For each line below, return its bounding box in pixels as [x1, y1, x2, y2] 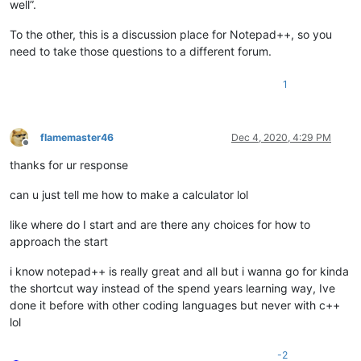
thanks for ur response [10, 157, 128, 172]
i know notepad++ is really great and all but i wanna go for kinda [10, 263, 349, 278]
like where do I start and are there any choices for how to [10, 217, 310, 231]
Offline [25, 143, 55, 156]
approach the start [10, 234, 108, 248]
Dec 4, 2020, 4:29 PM [231, 131, 331, 143]
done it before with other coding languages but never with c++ [10, 297, 340, 312]
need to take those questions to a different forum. [10, 44, 272, 58]
